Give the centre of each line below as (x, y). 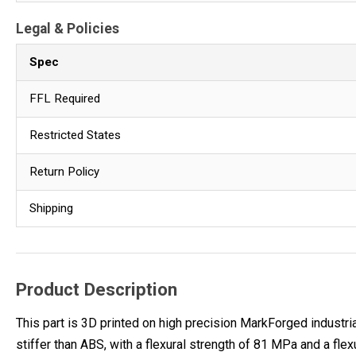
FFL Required (65, 98)
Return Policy (64, 171)
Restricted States (75, 135)
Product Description (97, 289)
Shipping (51, 208)
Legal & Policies (68, 28)
